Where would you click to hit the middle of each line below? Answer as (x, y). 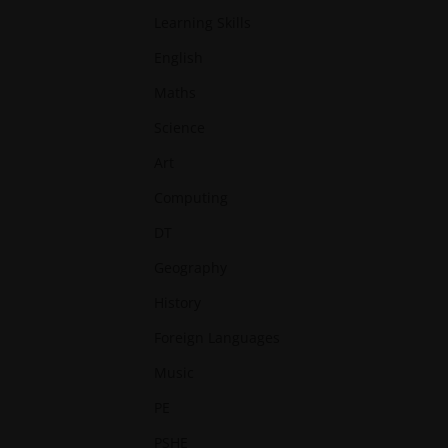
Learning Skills (203, 22)
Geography (191, 267)
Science (180, 127)
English (179, 57)
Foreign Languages (217, 337)
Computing (191, 197)
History (178, 302)
